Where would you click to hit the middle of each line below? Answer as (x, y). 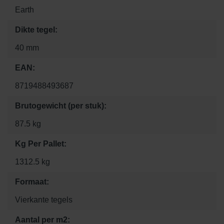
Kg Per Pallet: (41, 144)
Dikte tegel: (36, 30)
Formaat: (32, 182)
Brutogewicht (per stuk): (61, 106)
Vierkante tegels (44, 200)
